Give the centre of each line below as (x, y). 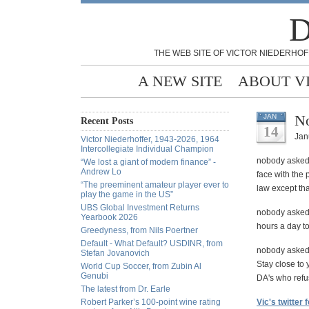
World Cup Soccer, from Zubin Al (141, 266)
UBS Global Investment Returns (140, 208)
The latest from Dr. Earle (126, 289)
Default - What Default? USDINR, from (152, 243)
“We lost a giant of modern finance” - (148, 162)
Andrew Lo (101, 172)
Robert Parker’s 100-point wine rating (151, 302)
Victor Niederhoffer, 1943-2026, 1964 (150, 139)
